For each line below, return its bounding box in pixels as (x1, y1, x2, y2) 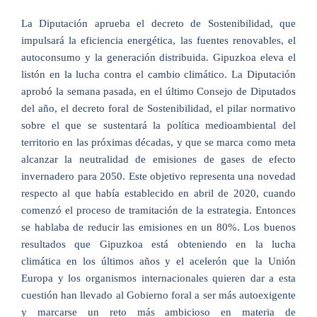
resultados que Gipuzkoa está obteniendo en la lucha (21, 238, 296, 250)
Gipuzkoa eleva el (213, 52, 296, 63)
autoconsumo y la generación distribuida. (21, 52, 214, 63)
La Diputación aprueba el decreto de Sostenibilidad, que (21, 18, 296, 29)
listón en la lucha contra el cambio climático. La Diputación (21, 69, 296, 80)
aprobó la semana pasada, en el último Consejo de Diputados (21, 86, 296, 97)
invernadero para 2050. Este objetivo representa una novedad (21, 171, 296, 182)
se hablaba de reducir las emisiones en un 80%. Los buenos (21, 221, 296, 233)
